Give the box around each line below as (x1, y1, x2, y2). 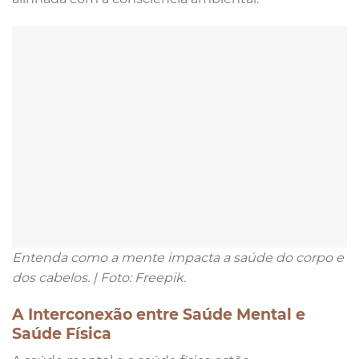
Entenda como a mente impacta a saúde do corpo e (12, 250, 344, 266)
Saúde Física (12, 324, 111, 344)
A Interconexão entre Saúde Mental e (12, 305, 305, 325)
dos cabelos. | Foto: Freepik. (12, 270, 186, 286)
